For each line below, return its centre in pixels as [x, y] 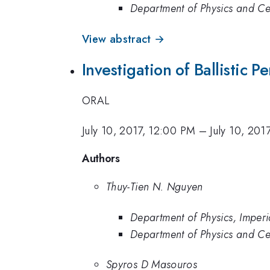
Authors [101, 158]
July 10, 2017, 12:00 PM [139, 131]
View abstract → [124, 39]
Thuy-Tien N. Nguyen [155, 187]
